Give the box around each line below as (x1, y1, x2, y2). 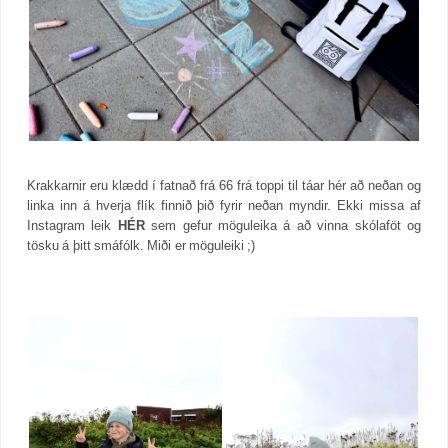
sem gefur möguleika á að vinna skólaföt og (144, 217, 422, 233)
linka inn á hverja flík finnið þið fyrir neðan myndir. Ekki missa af (27, 197, 421, 213)
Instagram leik (27, 217, 118, 233)
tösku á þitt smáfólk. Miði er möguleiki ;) (27, 237, 256, 253)
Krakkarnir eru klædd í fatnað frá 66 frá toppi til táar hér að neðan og (27, 177, 421, 193)
